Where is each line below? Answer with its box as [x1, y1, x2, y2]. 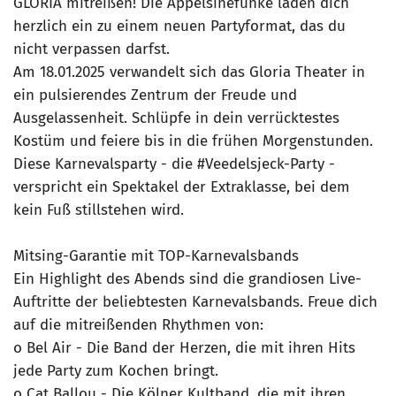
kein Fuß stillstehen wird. [13, 201, 184, 220]
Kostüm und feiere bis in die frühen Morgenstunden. [13, 132, 373, 151]
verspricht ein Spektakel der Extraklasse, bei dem [13, 178, 350, 197]
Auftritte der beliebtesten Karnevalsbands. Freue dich [13, 293, 377, 312]
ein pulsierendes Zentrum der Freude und [13, 86, 297, 105]
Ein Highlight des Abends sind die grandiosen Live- [13, 270, 362, 289]
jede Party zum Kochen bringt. [13, 362, 218, 381]
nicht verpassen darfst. [13, 40, 170, 59]
